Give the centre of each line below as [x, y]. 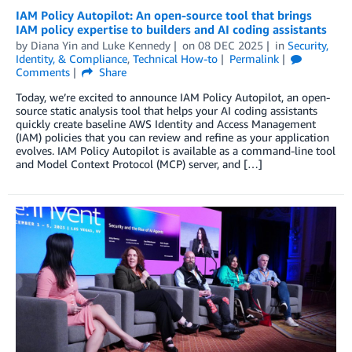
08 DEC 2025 [230, 46]
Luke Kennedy [136, 46]
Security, [308, 46]
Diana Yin [54, 46]
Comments [43, 72]
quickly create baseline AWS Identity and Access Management [166, 124]
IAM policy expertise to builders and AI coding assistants [171, 29]
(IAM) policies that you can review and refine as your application [172, 137]
